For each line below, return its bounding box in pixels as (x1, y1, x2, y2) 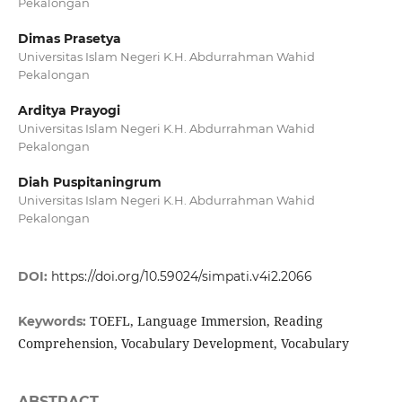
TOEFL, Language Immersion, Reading (89, 312, 323, 330)
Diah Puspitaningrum (17, 174, 162, 191)
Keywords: (17, 313, 90, 330)
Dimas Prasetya (17, 31, 121, 47)
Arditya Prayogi (17, 102, 120, 119)
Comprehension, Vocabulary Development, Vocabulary (17, 335, 349, 353)
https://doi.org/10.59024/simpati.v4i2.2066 (50, 268, 312, 285)
